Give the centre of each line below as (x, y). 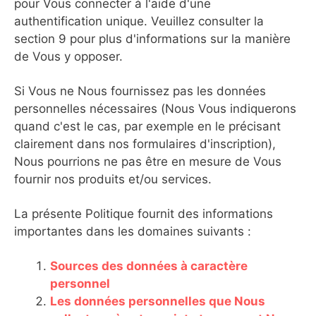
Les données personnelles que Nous (158, 301)
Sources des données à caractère (149, 266)
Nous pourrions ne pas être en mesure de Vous (148, 162)
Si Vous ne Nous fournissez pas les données (140, 91)
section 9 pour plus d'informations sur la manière (152, 39)
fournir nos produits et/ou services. (113, 179)
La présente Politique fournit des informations (144, 214)
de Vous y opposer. (68, 56)
